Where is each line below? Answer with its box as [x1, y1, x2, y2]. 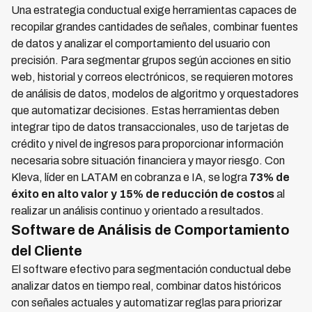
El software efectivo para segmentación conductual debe [11, 263, 291, 275]
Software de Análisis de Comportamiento [11, 222, 290, 237]
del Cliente [11, 243, 82, 258]
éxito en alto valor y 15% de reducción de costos [11, 188, 274, 200]
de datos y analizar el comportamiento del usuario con [11, 38, 270, 49]
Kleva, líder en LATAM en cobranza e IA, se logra [11, 171, 249, 183]
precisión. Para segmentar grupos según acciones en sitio [11, 54, 291, 66]
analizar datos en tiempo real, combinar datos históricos [11, 280, 281, 292]
